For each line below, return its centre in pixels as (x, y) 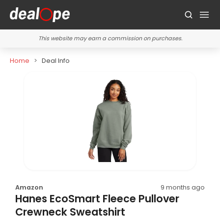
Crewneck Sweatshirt (70, 212)
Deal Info (55, 61)
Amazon (29, 187)
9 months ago (182, 187)
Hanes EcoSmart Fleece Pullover (97, 198)
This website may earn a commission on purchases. (110, 38)
